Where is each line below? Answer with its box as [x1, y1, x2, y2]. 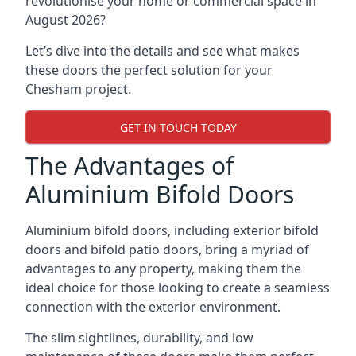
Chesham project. [25, 80, 131, 98]
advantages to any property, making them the [25, 260, 301, 277]
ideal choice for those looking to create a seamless [25, 279, 330, 296]
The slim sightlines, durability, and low [25, 329, 253, 346]
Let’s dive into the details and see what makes [25, 42, 300, 60]
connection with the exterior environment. [25, 298, 281, 315]
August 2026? [25, 11, 106, 29]
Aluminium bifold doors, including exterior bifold [25, 222, 319, 239]
